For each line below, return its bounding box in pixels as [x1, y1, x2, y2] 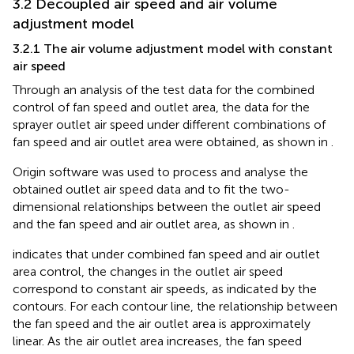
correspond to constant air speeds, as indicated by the [13, 281, 317, 297]
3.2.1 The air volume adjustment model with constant [13, 41, 333, 57]
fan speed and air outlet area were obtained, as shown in [13, 134, 331, 150]
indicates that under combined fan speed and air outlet [13, 247, 320, 262]
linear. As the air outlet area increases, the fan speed [13, 333, 302, 349]
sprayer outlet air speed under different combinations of [13, 117, 326, 133]
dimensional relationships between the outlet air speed [13, 199, 321, 215]
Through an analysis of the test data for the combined [13, 82, 314, 98]
